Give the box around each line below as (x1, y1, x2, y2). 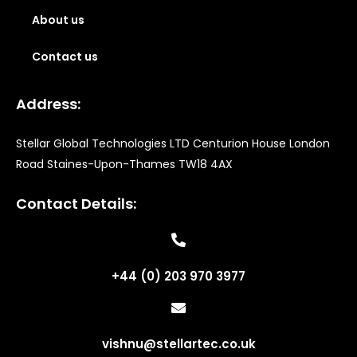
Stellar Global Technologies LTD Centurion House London (16, 135, 330, 152)
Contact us (32, 49, 98, 65)
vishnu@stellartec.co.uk (101, 335, 256, 353)
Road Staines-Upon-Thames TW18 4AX (16, 156, 233, 173)
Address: (16, 94, 80, 115)
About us (32, 12, 84, 29)
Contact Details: (16, 194, 136, 214)
